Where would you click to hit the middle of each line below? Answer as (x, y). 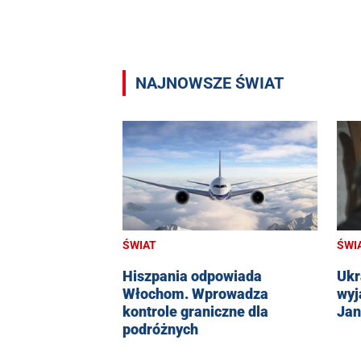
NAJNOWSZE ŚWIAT (210, 83)
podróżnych (160, 329)
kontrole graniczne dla (195, 311)
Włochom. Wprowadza (195, 293)
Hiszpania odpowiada (192, 276)
